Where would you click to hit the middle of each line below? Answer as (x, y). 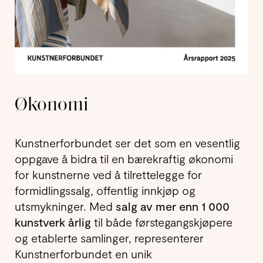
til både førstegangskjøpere (162, 222)
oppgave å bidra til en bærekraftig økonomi (124, 159)
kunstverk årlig (53, 222)
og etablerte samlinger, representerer (109, 238)
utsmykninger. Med (65, 206)
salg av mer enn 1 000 (173, 206)
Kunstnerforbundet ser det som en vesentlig (127, 143)
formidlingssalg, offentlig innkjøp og (105, 190)
